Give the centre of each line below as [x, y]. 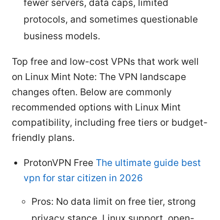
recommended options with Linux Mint [96, 107]
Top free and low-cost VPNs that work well [105, 61]
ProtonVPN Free [60, 163]
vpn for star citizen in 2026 [83, 178]
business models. [62, 36]
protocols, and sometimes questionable [111, 19]
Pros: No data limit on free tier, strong [114, 201]
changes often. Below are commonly [92, 92]
